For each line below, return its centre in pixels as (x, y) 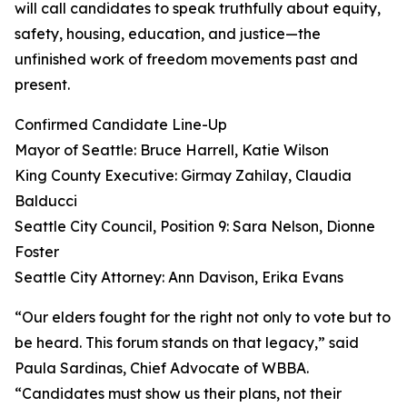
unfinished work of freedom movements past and (186, 60)
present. (42, 85)
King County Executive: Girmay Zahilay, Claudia (183, 176)
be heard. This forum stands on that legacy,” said (187, 343)
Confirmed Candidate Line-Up (121, 125)
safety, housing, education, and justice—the (168, 34)
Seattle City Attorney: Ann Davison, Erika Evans (179, 278)
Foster (37, 252)
